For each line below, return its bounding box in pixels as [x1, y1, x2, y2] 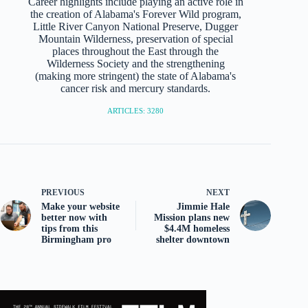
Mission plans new [154, 212, 230, 223]
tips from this [41, 223, 98, 234]
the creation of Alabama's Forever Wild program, [30, 8, 241, 21]
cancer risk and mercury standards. [60, 82, 211, 95]
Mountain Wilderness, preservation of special [38, 33, 233, 45]
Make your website [41, 201, 120, 212]
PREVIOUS [41, 188, 85, 198]
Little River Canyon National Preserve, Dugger [33, 21, 239, 33]
